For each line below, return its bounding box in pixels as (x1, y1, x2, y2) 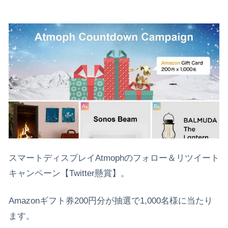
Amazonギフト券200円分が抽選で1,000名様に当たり (9, 195, 213, 206)
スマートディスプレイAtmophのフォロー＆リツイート (9, 153, 219, 163)
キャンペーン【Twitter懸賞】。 (9, 168, 129, 178)
